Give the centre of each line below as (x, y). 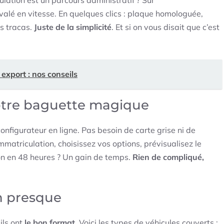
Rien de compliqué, (168, 157)
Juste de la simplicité (73, 27)
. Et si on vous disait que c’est (165, 27)
